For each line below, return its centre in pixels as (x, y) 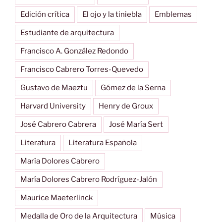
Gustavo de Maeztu (54, 87)
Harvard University (53, 106)
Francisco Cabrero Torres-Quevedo (82, 69)
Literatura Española (103, 142)
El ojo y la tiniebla (112, 14)
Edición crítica (45, 14)
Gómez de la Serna (133, 87)
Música (163, 216)
